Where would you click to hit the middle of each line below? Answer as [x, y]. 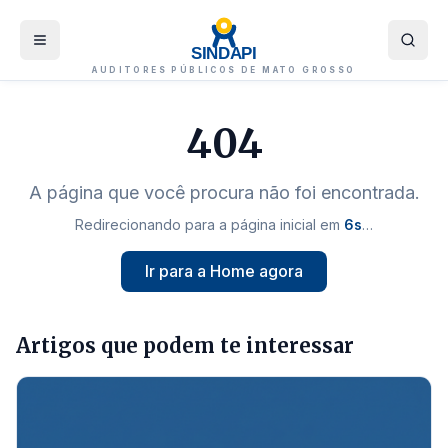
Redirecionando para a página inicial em [208, 224]
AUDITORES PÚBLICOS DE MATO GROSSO [224, 70]
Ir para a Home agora [224, 271]
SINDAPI [224, 54]
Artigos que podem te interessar [185, 345]
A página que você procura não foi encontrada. [224, 192]
